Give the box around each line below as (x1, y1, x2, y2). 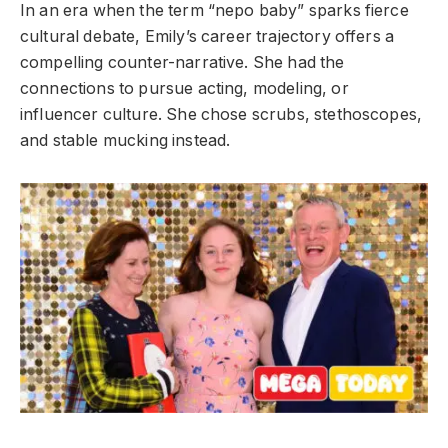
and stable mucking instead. (20, 130, 231, 150)
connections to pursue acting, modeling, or (20, 78, 349, 98)
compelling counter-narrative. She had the (20, 52, 345, 72)
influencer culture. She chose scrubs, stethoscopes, (20, 104, 423, 124)
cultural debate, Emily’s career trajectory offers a (20, 26, 395, 46)
